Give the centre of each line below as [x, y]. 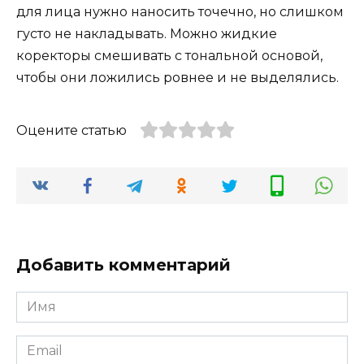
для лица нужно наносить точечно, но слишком [180, 12]
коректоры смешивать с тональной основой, [169, 56]
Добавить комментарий [123, 265]
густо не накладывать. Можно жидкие [147, 34]
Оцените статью [71, 131]
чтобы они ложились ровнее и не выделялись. [178, 78]
